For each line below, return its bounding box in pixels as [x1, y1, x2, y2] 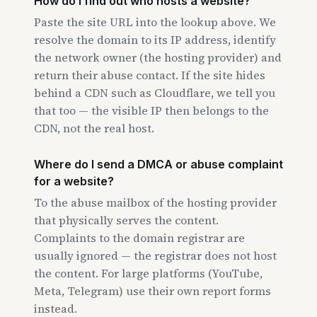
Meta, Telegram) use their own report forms [34, 283, 271, 299]
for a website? [34, 174, 114, 188]
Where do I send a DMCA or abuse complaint [34, 157, 283, 171]
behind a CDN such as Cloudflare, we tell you [34, 85, 275, 100]
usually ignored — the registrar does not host [34, 248, 277, 263]
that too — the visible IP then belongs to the [34, 103, 269, 118]
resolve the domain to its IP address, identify [34, 32, 276, 47]
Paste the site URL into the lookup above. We [34, 14, 276, 30]
